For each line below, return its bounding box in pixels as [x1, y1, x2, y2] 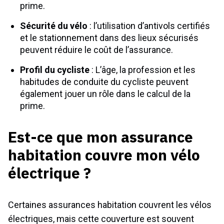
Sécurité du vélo [20, 20, 87, 31]
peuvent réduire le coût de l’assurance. [20, 44, 173, 55]
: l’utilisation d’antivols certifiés [87, 20, 210, 31]
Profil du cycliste [20, 64, 89, 75]
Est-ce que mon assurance [8, 127, 193, 146]
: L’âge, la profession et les [89, 64, 195, 75]
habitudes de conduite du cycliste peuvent [20, 76, 188, 87]
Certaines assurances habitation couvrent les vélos [8, 199, 211, 210]
